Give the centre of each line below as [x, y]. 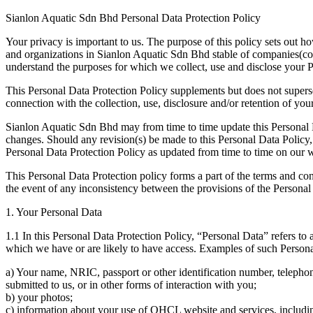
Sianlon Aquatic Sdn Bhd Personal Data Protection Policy [133, 17]
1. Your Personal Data [54, 212]
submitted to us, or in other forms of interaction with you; [131, 284]
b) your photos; [39, 297]
